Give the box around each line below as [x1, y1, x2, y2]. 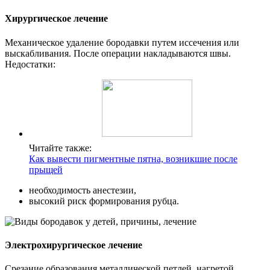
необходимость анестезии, [29, 184, 136, 195]
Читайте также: [29, 142, 92, 153]
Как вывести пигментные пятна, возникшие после [29, 153, 237, 164]
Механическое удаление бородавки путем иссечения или [5, 37, 239, 48]
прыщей [29, 164, 63, 175]
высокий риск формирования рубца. [29, 195, 179, 206]
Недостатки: [5, 58, 55, 69]
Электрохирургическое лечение [5, 239, 142, 250]
